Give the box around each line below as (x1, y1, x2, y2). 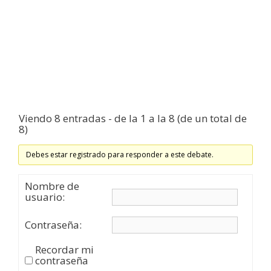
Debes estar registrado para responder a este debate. (26, 149, 214, 160)
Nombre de (25, 179, 79, 194)
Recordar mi (35, 242, 94, 256)
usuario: (25, 190, 65, 204)
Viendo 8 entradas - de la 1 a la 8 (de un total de (19, 111, 247, 126)
